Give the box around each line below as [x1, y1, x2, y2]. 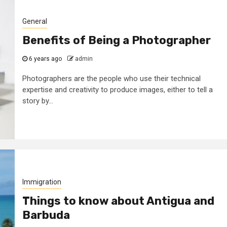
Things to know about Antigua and [22, 194, 214, 208]
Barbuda [22, 208, 70, 222]
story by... [22, 96, 53, 105]
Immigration [22, 177, 61, 186]
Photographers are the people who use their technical [22, 73, 201, 83]
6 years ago [27, 55, 63, 62]
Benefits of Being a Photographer [22, 33, 211, 47]
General [22, 17, 47, 25]
